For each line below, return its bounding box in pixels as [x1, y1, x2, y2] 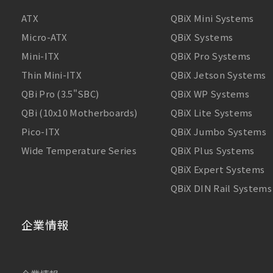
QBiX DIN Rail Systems [170, 181, 272, 194]
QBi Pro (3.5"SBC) [21, 87, 99, 100]
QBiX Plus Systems [170, 143, 255, 157]
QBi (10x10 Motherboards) [21, 105, 138, 119]
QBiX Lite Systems [170, 105, 253, 119]
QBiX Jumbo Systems [170, 124, 266, 138]
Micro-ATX [21, 30, 68, 43]
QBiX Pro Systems [170, 49, 251, 62]
